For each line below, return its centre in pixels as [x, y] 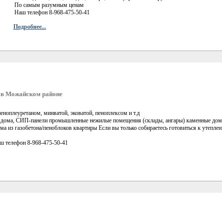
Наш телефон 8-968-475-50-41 [52, 12]
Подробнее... [30, 27]
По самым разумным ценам [49, 5]
